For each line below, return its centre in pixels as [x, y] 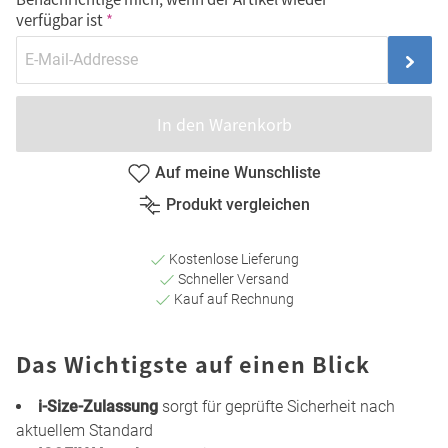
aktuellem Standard [84, 430]
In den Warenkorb [224, 124]
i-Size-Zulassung [98, 406]
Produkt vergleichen [238, 205]
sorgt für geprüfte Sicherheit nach [276, 406]
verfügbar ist [59, 20]
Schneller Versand [232, 278]
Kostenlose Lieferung [232, 258]
